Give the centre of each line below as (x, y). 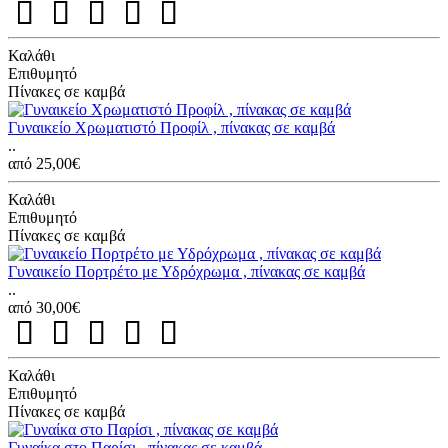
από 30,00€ (44, 307)
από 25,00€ (44, 163)
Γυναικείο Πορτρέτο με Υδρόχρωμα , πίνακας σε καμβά (186, 271)
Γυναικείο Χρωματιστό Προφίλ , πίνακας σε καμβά (171, 127)
